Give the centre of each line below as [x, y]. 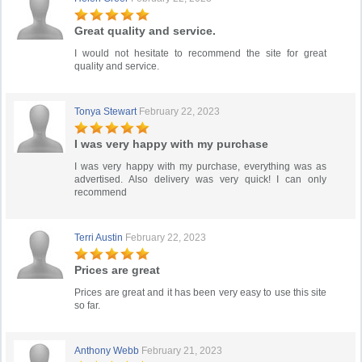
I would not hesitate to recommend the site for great [201, 53]
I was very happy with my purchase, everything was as [201, 166]
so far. [88, 305]
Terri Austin [100, 238]
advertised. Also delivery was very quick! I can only [201, 179]
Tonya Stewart [106, 112]
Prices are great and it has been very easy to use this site [201, 293]
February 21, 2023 [182, 351]
